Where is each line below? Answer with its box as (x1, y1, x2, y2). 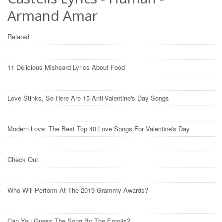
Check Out (7, 154, 40, 164)
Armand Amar (7, 5, 98, 25)
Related (7, 31, 31, 41)
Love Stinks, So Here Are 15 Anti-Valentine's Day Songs (7, 93, 171, 103)
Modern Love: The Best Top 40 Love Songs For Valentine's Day (7, 123, 192, 133)
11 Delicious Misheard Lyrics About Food (7, 62, 127, 72)
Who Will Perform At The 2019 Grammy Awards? (7, 185, 150, 195)
